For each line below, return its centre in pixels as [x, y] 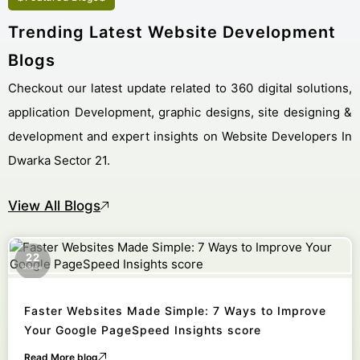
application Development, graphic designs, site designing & [180, 112]
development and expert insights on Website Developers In [180, 136]
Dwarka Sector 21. [59, 160]
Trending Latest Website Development [172, 32]
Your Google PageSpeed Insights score [143, 329]
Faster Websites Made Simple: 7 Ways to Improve [175, 310]
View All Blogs [54, 205]
